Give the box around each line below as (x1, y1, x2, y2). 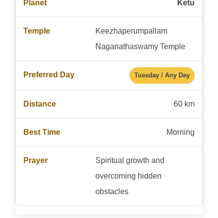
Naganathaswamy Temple (95, 42, 185, 51)
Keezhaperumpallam (95, 26, 167, 35)
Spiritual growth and (95, 156, 164, 164)
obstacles (95, 187, 128, 196)
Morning (166, 127, 195, 136)
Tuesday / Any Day (134, 71, 190, 79)
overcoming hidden (95, 171, 162, 180)
